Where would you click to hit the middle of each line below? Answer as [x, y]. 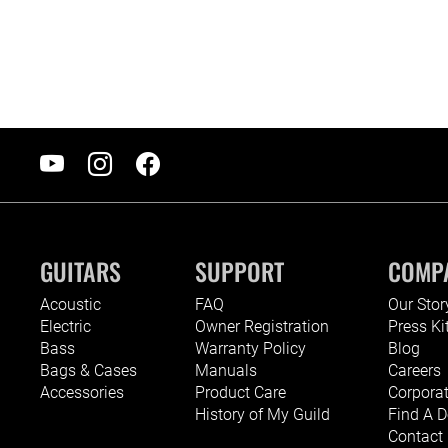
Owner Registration [262, 326]
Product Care [240, 392]
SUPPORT [239, 270]
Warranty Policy [250, 348]
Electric [65, 326]
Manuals [226, 370]
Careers [414, 370]
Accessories [82, 392]
